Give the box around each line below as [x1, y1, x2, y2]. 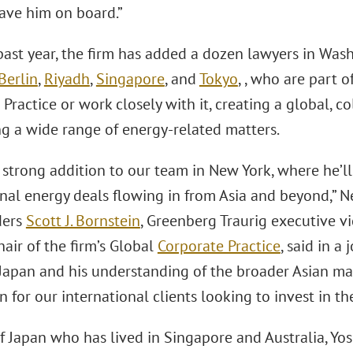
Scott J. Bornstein [25, 210, 140, 231]
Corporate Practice [157, 236, 281, 256]
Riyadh [43, 69, 90, 89]
